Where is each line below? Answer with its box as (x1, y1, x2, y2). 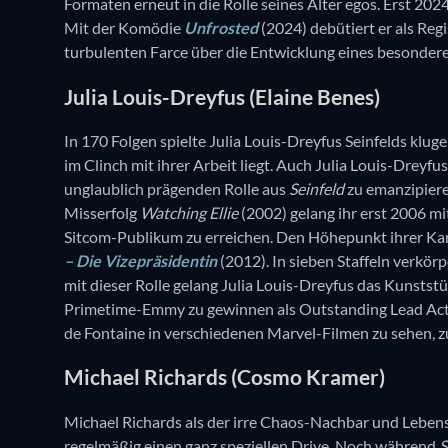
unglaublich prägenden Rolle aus (64, 178, 289, 198)
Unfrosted (184, 18, 258, 38)
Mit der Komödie (64, 18, 184, 38)
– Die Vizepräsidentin (64, 250, 217, 270)
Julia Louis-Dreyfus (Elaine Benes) (64, 83, 380, 109)
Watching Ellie (140, 202, 238, 222)
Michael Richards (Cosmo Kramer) (64, 364, 385, 390)
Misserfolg (64, 202, 140, 222)
